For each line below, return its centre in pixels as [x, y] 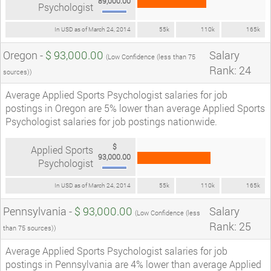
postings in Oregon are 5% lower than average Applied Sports [135, 108]
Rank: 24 [230, 70]
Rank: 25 [230, 226]
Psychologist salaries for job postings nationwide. [111, 121]
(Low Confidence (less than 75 [151, 56]
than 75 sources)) [30, 227]
